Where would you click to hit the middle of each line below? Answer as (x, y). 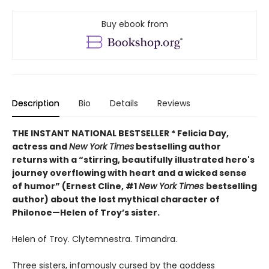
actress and (41, 147)
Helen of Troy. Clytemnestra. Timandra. (95, 239)
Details (124, 104)
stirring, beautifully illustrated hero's (169, 160)
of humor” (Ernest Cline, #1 (75, 186)
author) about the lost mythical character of (116, 200)
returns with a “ (48, 160)
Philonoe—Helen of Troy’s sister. (86, 213)
